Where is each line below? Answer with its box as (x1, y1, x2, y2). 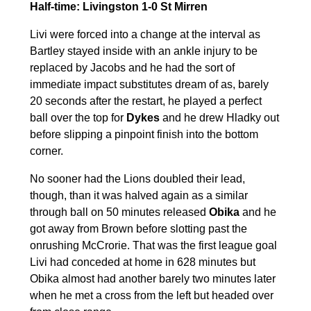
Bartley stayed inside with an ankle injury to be (29, 44, 258, 57)
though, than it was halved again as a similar (29, 189, 248, 201)
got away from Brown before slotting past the (29, 222, 247, 235)
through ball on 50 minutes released (29, 205, 209, 218)
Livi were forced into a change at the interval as (29, 28, 260, 40)
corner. (29, 144, 63, 157)
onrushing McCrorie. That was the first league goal (29, 239, 277, 251)
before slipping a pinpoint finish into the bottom (29, 128, 258, 140)
